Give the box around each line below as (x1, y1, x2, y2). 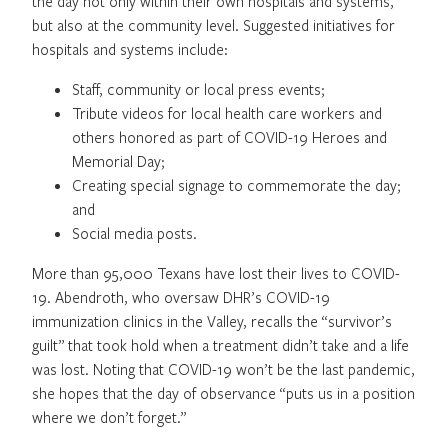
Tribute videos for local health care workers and (72, 102, 382, 123)
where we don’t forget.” (32, 406, 186, 427)
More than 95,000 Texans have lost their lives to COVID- (32, 262, 400, 283)
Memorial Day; (72, 150, 164, 171)
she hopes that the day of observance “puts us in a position (32, 382, 415, 403)
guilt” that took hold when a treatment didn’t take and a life (32, 334, 409, 355)
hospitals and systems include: (32, 38, 228, 59)
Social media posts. (72, 222, 197, 243)
